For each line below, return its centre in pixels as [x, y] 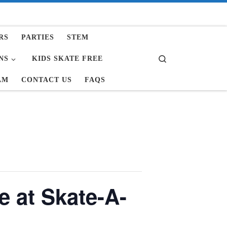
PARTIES [38, 37]
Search [178, 58]
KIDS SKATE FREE [68, 58]
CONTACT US [47, 80]
